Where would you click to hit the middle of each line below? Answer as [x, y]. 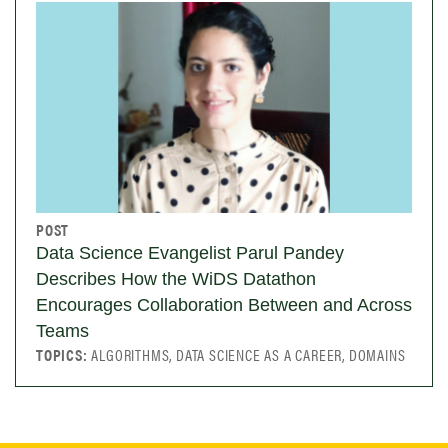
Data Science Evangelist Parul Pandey [190, 253]
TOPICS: [64, 355]
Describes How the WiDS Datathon [176, 279]
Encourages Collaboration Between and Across [224, 305]
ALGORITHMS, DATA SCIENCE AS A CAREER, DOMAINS [248, 355]
